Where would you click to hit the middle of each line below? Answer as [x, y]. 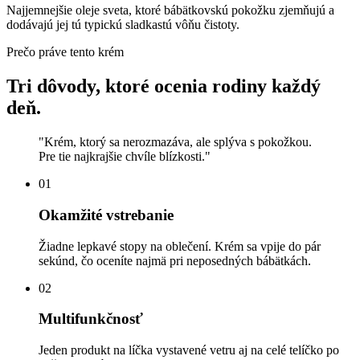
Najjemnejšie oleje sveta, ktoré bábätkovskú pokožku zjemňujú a [170, 10]
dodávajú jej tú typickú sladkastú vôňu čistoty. [123, 25]
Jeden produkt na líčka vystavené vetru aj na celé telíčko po [189, 350]
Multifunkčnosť [91, 319]
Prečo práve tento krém [65, 52]
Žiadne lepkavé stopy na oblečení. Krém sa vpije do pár [180, 246]
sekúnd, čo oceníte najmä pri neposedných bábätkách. [175, 260]
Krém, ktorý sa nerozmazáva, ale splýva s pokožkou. [178, 142]
